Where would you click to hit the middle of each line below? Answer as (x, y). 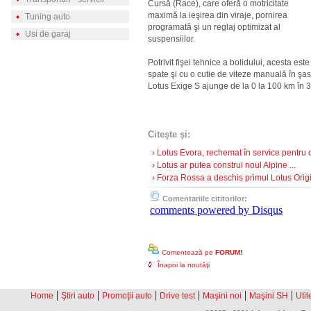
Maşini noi (222, 296)
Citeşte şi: (169, 134)
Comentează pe (188, 252)
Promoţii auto (127, 296)
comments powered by (201, 210)
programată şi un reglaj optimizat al (214, 27)
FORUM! (229, 252)
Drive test (177, 296)
